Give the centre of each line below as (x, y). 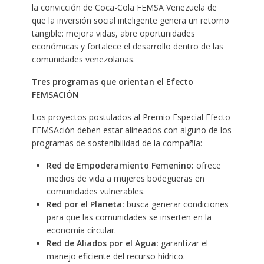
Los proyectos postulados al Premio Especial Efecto (131, 117)
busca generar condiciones (176, 204)
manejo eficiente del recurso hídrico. (115, 256)
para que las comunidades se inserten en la (129, 217)
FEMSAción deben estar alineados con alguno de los (131, 130)
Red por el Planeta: (85, 204)
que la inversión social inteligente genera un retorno (130, 20)
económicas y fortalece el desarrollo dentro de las (127, 46)
